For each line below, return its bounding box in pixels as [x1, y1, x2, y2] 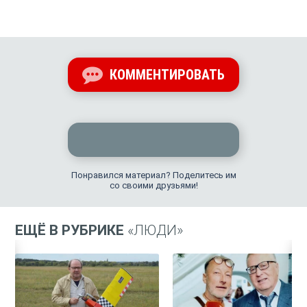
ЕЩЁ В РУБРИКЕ [15, 221, 128, 238]
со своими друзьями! [109, 180, 198, 191]
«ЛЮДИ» [127, 221, 184, 238]
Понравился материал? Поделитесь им [71, 170, 236, 181]
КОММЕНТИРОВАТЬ [106, 66, 225, 84]
